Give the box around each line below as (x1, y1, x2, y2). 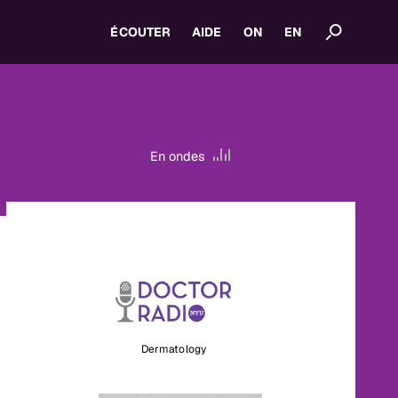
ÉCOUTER (110, 24, 171, 40)
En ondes (149, 147, 210, 164)
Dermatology (140, 342, 206, 356)
